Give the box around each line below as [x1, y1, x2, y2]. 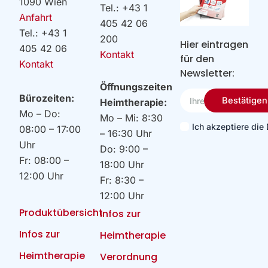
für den [180, 51, 215, 66]
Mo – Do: [19, 107, 61, 120]
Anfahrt [19, 11, 53, 23]
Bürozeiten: [19, 92, 75, 104]
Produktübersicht [19, 205, 103, 220]
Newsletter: [180, 66, 235, 80]
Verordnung [99, 249, 157, 264]
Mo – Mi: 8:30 [99, 111, 163, 124]
